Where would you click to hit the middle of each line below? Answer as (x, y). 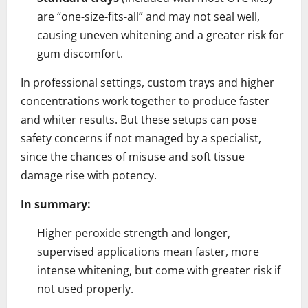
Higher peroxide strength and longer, (134, 233)
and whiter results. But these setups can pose (139, 119)
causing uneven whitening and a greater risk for (161, 35)
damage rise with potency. (89, 175)
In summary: (56, 204)
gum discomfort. (80, 53)
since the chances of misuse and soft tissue (133, 156)
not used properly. (85, 288)
